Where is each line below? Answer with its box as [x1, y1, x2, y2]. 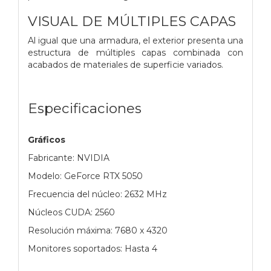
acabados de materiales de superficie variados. [28, 59, 223, 70]
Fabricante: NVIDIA [28, 152, 109, 163]
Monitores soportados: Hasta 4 [28, 243, 157, 254]
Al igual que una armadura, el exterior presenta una [28, 34, 243, 46]
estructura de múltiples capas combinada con [28, 47, 243, 58]
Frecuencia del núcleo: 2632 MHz [28, 188, 167, 200]
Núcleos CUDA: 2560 [28, 206, 115, 218]
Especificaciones [28, 99, 142, 117]
